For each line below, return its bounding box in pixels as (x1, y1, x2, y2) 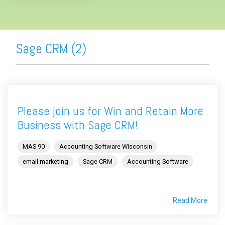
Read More (173, 196, 207, 205)
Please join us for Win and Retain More (18, 103, 203, 119)
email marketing (23, 158, 68, 166)
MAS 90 (23, 143, 45, 151)
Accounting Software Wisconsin (59, 143, 152, 151)
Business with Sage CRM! (18, 117, 138, 133)
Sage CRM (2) (16, 40, 86, 58)
